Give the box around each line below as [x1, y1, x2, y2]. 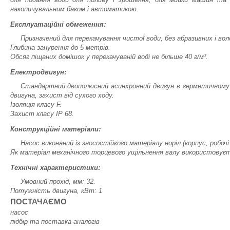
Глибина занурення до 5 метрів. [10, 44, 110, 51]
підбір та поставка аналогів [10, 218, 100, 225]
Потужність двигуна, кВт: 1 [10, 187, 102, 195]
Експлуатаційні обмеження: [10, 19, 106, 29]
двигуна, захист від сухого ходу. [10, 91, 114, 99]
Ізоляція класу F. [10, 101, 62, 108]
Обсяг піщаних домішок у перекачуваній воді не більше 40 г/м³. [10, 53, 208, 61]
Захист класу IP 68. [10, 110, 74, 118]
